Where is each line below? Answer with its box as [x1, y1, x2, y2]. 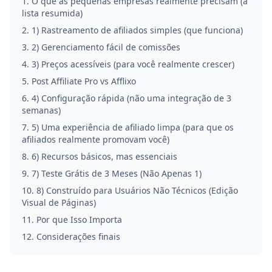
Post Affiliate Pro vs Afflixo [32, 75, 136, 87]
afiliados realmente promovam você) [22, 134, 169, 145]
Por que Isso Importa [36, 214, 122, 225]
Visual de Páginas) [22, 197, 96, 208]
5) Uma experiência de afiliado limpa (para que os [32, 121, 234, 133]
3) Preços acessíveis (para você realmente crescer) [32, 58, 234, 70]
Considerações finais [36, 231, 120, 242]
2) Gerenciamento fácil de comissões [32, 41, 180, 53]
